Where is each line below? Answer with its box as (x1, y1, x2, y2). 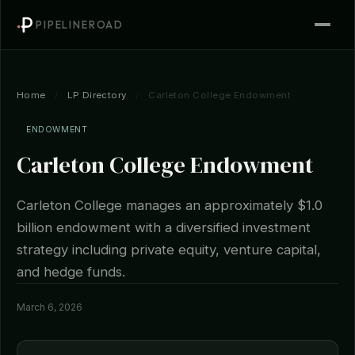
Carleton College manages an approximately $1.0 (17, 197, 323, 213)
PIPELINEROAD (36, 17, 124, 31)
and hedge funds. (17, 264, 125, 280)
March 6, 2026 (17, 301, 82, 313)
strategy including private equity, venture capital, (17, 242, 321, 258)
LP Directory (67, 90, 127, 101)
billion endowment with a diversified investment (17, 219, 311, 235)
